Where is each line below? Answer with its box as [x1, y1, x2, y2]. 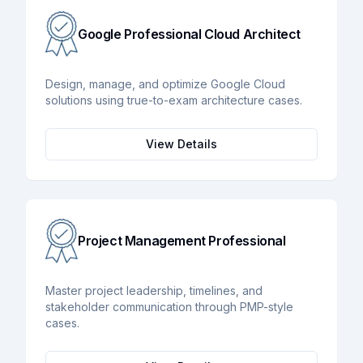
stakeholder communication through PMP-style [45, 300, 293, 314]
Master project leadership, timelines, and [45, 284, 263, 298]
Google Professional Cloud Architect [78, 25, 301, 42]
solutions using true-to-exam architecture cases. [45, 92, 302, 107]
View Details [146, 136, 217, 151]
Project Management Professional [78, 233, 286, 250]
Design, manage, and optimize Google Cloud [45, 76, 285, 91]
